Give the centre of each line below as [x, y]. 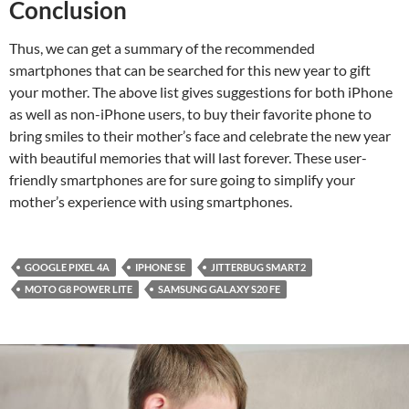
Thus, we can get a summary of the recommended [162, 47]
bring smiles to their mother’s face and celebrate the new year [200, 135]
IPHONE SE [160, 267]
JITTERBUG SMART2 [258, 267]
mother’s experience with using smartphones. [151, 201]
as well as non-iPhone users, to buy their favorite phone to [190, 113]
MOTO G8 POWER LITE [79, 288]
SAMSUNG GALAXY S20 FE [219, 288]
